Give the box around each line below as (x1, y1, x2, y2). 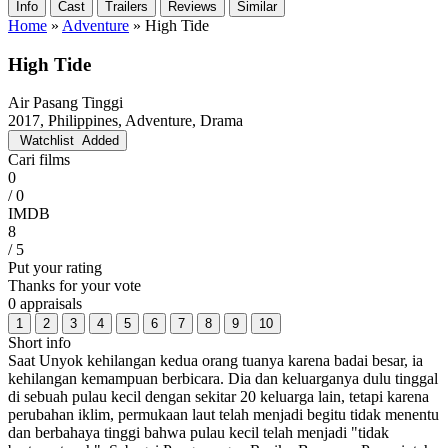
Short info (8, 334, 71, 352)
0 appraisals (8, 295, 82, 313)
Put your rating (8, 259, 102, 277)
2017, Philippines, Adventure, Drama (8, 112, 243, 130)
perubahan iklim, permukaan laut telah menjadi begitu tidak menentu (8, 406, 439, 424)
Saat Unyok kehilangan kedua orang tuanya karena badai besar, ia (8, 352, 423, 370)
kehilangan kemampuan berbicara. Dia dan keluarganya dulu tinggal (8, 370, 438, 388)
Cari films (8, 151, 70, 169)
